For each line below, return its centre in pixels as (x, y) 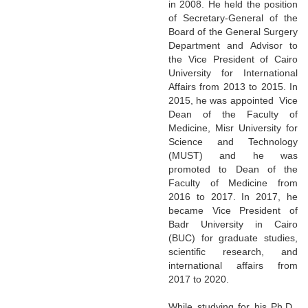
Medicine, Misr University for (233, 128)
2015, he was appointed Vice (233, 100)
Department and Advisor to (233, 45)
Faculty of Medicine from (233, 183)
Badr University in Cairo (233, 224)
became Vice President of (233, 210)
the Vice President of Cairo (233, 59)
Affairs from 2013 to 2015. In (233, 86)
